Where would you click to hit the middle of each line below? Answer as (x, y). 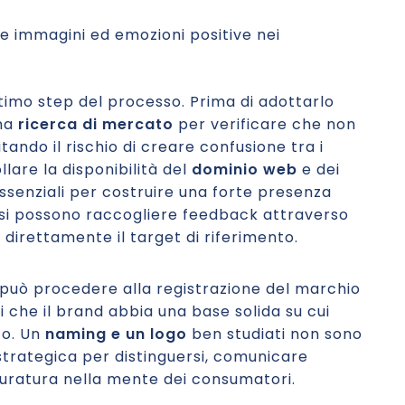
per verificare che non (265, 124)
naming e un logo (116, 334)
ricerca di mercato (96, 124)
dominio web (245, 170)
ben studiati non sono (275, 334)
